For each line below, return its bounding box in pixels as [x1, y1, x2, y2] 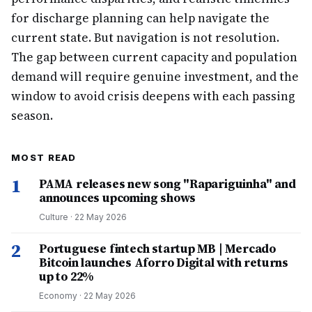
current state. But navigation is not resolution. [11, 29, 279, 46]
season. [11, 107, 53, 124]
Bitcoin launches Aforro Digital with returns [39, 254, 289, 271]
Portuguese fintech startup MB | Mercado [39, 240, 276, 257]
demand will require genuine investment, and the [11, 68, 299, 85]
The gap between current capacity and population [11, 49, 297, 65]
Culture [39, 212, 68, 222]
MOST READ [11, 152, 77, 163]
